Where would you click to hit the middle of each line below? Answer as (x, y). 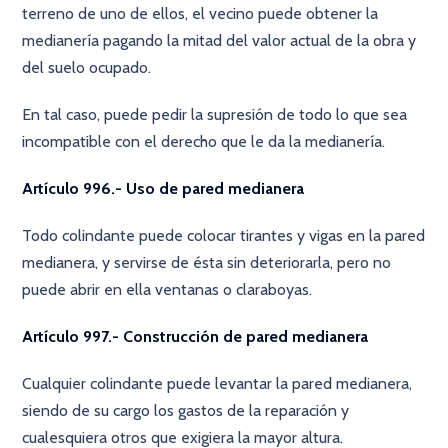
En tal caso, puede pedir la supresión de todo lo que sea (215, 114)
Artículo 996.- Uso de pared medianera (163, 188)
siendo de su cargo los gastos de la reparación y (186, 410)
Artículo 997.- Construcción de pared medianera (195, 336)
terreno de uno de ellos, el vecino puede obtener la (200, 13)
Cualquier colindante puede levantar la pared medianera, (217, 383)
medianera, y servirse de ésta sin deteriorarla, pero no (207, 262)
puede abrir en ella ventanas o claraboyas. (167, 289)
